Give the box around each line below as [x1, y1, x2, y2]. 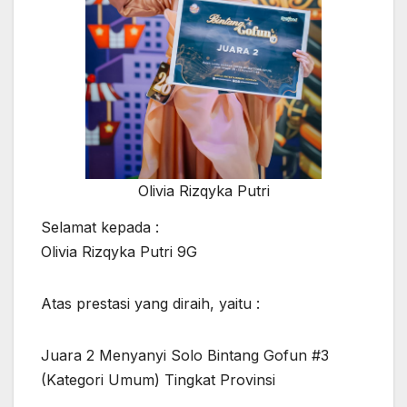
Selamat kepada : [41, 218, 159, 237]
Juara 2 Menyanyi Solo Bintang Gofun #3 [41, 346, 329, 365]
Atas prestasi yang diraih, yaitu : [41, 294, 260, 313]
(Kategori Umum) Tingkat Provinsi [41, 371, 275, 390]
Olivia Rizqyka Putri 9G [41, 243, 197, 262]
